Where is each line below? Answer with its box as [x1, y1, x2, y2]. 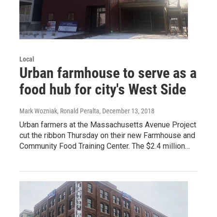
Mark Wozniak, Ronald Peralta [19, 107, 99, 115]
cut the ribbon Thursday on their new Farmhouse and [19, 130, 195, 140]
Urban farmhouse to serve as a [19, 64, 197, 81]
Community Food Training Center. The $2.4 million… [19, 141, 190, 151]
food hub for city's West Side [19, 80, 186, 98]
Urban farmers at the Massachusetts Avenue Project [19, 120, 196, 129]
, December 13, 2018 [99, 107, 155, 115]
